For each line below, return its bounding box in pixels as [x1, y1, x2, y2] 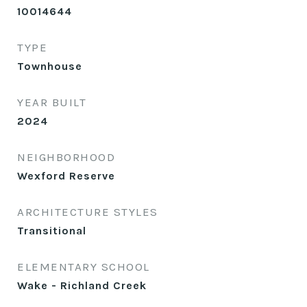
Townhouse [17, 60, 82, 73]
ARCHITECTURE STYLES [17, 205, 158, 219]
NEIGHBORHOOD [17, 150, 115, 164]
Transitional [17, 224, 86, 237]
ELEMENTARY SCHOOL [17, 260, 150, 273]
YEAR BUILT [17, 95, 86, 109]
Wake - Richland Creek [17, 279, 147, 292]
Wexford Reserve [17, 169, 115, 182]
